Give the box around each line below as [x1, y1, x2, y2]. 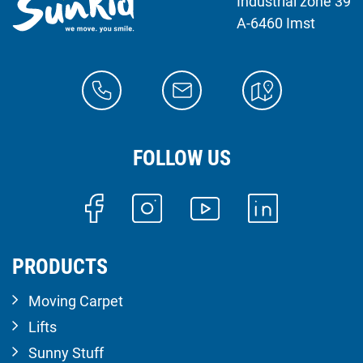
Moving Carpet [28, 293, 123, 310]
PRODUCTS [12, 254, 108, 280]
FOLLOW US [132, 145, 231, 170]
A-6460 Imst [237, 14, 315, 32]
